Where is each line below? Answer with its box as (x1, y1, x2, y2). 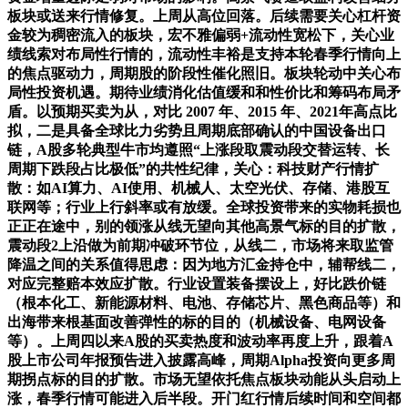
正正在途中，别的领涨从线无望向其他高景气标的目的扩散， (7, 218, 401, 234)
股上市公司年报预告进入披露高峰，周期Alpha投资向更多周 (7, 352, 395, 368)
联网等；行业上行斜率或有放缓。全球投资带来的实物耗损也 (7, 199, 401, 215)
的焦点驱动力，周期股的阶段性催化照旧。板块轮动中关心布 (7, 65, 401, 81)
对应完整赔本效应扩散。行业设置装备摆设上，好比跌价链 (7, 275, 386, 291)
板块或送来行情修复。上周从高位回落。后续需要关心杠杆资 (7, 7, 401, 24)
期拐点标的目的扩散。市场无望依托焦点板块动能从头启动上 (7, 371, 401, 387)
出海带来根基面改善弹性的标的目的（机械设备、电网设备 (7, 313, 386, 330)
